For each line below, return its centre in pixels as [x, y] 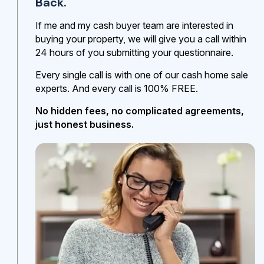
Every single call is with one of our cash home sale [142, 75]
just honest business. [85, 124]
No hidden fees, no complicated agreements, [140, 110]
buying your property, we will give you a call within [141, 39]
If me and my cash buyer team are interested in [134, 25]
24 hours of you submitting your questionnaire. [134, 52]
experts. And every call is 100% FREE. [117, 88]
